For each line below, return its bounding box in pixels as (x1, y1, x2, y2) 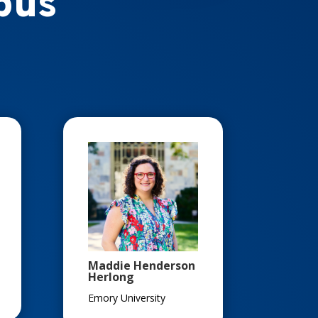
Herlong (88, 269, 135, 285)
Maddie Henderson (88, 258, 196, 274)
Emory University (88, 291, 166, 305)
